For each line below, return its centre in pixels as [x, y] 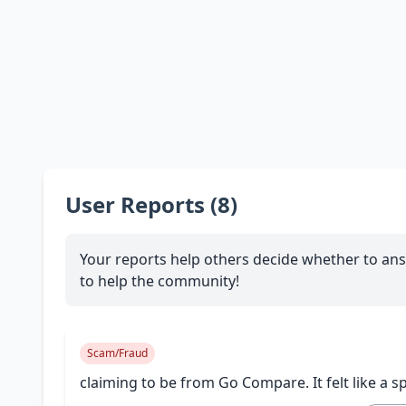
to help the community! [159, 281]
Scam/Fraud [117, 353]
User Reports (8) [151, 205]
